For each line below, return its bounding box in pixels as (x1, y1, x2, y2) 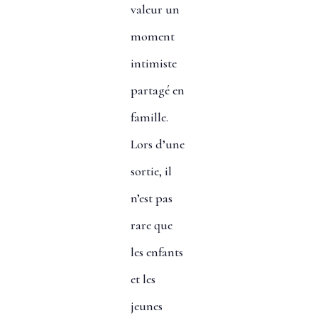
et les (130, 271, 155, 287)
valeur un (130, 1, 180, 18)
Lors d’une (130, 136, 185, 153)
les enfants (130, 244, 183, 261)
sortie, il (130, 163, 172, 180)
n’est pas (130, 190, 172, 207)
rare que (130, 217, 172, 234)
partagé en (130, 82, 185, 99)
